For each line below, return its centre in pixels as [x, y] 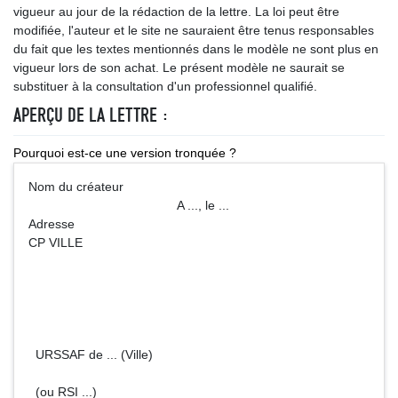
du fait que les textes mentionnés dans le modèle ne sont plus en [196, 49]
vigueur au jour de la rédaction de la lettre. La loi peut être [176, 12]
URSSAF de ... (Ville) [91, 354]
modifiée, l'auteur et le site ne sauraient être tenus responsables [194, 30]
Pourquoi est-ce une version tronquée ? [125, 153]
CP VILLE [56, 243]
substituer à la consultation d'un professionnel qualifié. [165, 86]
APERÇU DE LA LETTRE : [91, 115]
